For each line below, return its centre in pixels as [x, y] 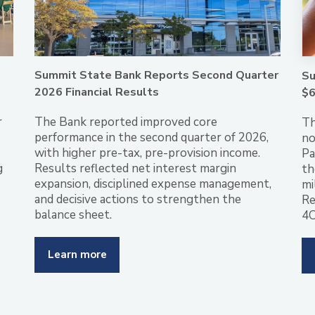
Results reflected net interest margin [135, 169]
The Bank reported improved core [126, 122]
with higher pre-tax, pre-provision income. [147, 153]
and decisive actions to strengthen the [138, 200]
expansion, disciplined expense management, [153, 184]
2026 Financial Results [97, 92]
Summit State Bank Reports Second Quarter [156, 76]
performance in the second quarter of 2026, [152, 138]
